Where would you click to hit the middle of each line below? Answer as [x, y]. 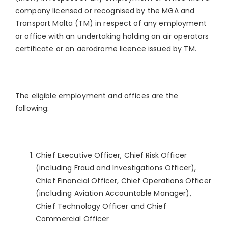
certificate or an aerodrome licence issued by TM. [106, 49]
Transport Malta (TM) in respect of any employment [111, 23]
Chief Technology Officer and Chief [101, 206]
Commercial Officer [73, 219]
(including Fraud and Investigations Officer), [116, 168]
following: [32, 108]
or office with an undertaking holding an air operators [112, 36]
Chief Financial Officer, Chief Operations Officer [123, 181]
